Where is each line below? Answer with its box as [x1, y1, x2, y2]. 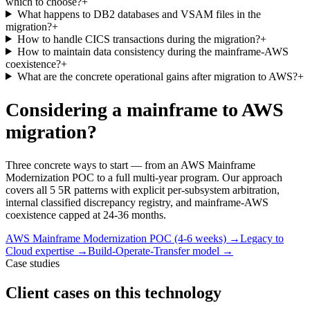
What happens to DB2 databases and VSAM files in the [17, 8, 261, 20]
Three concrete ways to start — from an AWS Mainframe [6, 159, 255, 172]
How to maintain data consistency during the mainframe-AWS [17, 45, 289, 57]
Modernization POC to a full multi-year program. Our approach [6, 172, 282, 184]
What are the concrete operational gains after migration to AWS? [17, 70, 298, 82]
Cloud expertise [6, 245, 74, 257]
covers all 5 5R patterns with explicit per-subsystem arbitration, [6, 184, 280, 197]
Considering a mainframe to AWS [6, 98, 284, 120]
